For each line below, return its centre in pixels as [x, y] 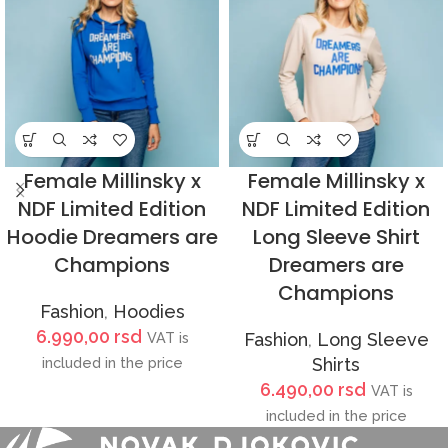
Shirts [336, 365]
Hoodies [148, 312]
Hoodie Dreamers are [112, 237]
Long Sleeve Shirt [336, 237]
